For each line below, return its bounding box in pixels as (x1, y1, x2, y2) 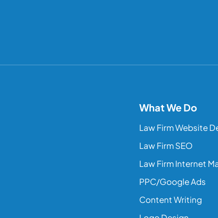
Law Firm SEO (139, 140, 193, 151)
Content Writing (139, 194, 202, 205)
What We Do (139, 101, 197, 113)
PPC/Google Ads (139, 176, 206, 187)
